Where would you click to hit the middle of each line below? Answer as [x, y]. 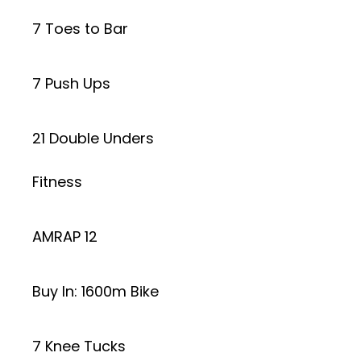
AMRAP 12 [65, 236]
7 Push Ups [71, 83]
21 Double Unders [93, 138]
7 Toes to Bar [80, 28]
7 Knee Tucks [79, 346]
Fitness [57, 181]
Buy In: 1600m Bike [95, 291]
